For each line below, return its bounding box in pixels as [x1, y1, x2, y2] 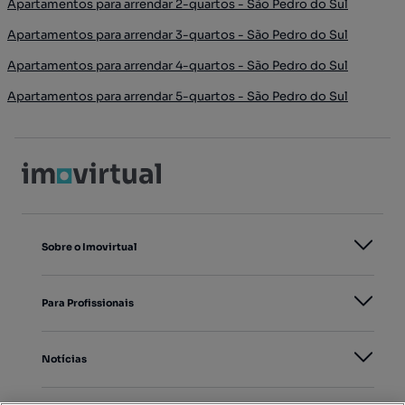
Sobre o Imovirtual [42, 240, 137, 253]
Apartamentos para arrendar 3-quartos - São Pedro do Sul [7, 26, 348, 42]
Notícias [42, 352, 87, 365]
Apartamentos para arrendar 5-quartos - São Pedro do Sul [7, 88, 348, 104]
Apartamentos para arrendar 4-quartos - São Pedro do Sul [7, 57, 348, 73]
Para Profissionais [42, 296, 134, 309]
